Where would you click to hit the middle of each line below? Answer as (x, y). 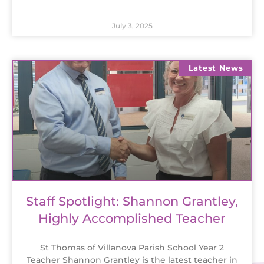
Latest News (216, 67)
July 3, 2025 (132, 25)
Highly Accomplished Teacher (132, 218)
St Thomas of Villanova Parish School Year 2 (132, 247)
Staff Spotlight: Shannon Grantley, (132, 201)
